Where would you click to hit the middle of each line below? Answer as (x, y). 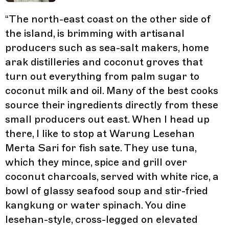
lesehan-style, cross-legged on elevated (101, 219)
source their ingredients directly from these (112, 105)
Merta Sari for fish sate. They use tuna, (101, 148)
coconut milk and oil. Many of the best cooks (112, 90)
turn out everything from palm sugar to (102, 76)
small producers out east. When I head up (107, 119)
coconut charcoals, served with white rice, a (112, 176)
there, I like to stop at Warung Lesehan (100, 133)
